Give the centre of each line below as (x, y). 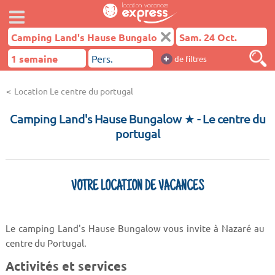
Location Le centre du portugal (74, 91)
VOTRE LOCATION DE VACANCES (137, 187)
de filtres (189, 59)
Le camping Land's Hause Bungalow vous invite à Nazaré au (135, 228)
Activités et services (66, 265)
